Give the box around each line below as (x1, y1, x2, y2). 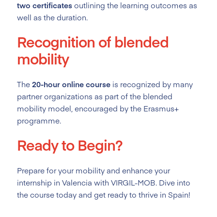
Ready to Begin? (17, 134, 123, 155)
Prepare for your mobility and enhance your (17, 165, 170, 175)
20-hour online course (32, 78, 110, 89)
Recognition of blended (17, 31, 169, 51)
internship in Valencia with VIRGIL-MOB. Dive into (17, 177, 190, 187)
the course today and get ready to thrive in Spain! (17, 189, 190, 200)
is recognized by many (110, 78, 193, 89)
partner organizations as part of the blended (17, 91, 172, 101)
